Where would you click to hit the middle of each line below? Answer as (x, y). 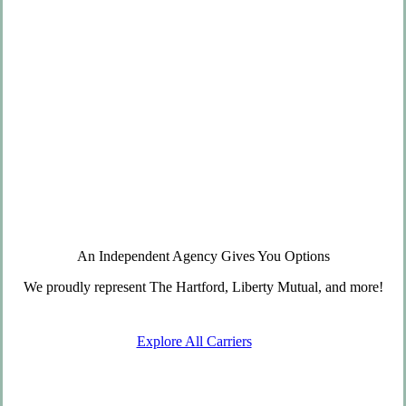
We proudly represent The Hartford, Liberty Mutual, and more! (203, 287)
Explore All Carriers (194, 342)
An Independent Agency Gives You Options (203, 256)
